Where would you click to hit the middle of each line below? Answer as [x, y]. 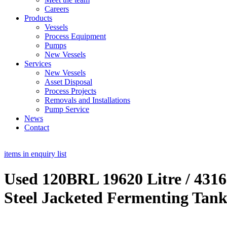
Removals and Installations [87, 100]
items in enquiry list [35, 154]
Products [38, 18]
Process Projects [70, 91]
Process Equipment [75, 36]
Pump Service [67, 109]
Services [38, 64]
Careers [57, 9]
